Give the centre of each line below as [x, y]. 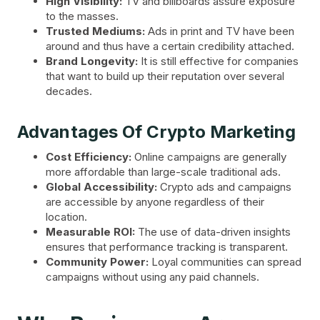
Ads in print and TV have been [220, 31]
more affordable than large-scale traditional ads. [163, 171]
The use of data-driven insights [213, 231]
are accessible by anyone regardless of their [155, 201]
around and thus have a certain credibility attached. [170, 46]
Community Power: [97, 261]
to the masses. [82, 16]
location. [66, 216]
